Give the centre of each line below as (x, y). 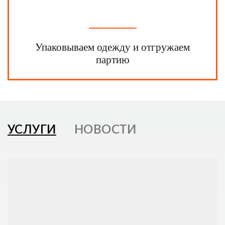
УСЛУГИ (32, 130)
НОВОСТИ (105, 130)
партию (113, 60)
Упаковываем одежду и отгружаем (113, 47)
